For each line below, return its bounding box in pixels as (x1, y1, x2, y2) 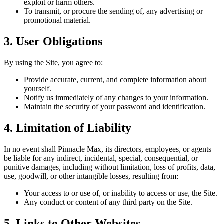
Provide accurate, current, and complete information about (24, 75, 206, 84)
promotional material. (24, 16, 91, 25)
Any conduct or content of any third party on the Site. (24, 198, 192, 206)
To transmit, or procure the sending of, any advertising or (24, 7, 203, 16)
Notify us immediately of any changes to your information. (24, 93, 208, 102)
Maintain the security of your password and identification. (24, 102, 205, 111)
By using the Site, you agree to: (4, 58, 103, 67)
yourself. (24, 84, 51, 93)
